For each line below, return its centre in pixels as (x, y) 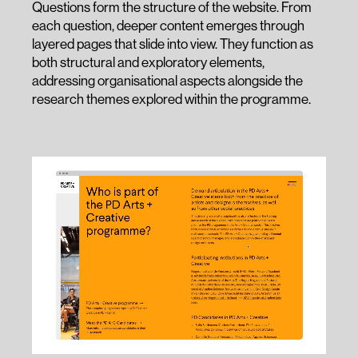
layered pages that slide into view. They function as (173, 44)
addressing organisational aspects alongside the (167, 80)
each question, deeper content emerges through (168, 25)
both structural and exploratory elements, (148, 62)
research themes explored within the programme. (171, 99)
